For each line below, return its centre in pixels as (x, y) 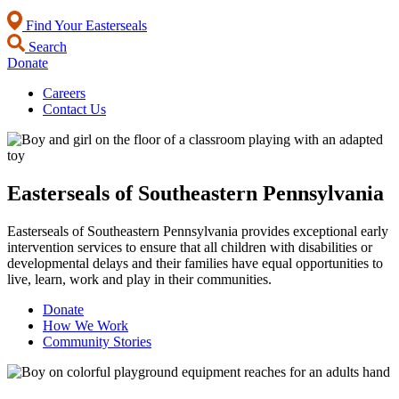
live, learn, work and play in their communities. (139, 279)
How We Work (85, 325)
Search (46, 47)
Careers (64, 93)
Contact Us (74, 109)
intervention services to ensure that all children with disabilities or (190, 247)
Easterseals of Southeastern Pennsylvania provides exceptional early (198, 231)
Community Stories (97, 341)
